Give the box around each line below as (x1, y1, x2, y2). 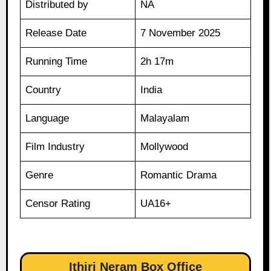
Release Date (25, 27, 87, 39)
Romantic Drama (140, 169, 217, 181)
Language (25, 113, 70, 125)
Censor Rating (25, 198, 91, 210)
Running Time (25, 56, 88, 68)
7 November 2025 (140, 27, 221, 39)
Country (25, 84, 62, 96)
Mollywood (140, 141, 189, 153)
